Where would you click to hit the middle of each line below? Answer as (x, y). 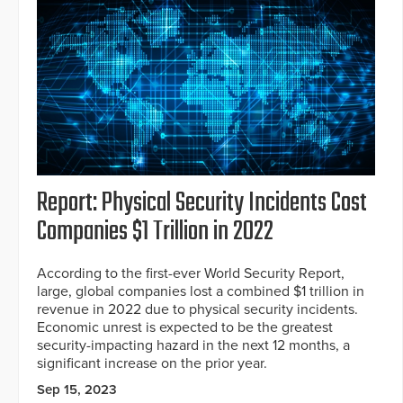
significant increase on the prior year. (152, 364)
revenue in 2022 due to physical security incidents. (197, 310)
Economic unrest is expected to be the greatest (185, 328)
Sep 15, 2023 (77, 390)
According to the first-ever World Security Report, (191, 274)
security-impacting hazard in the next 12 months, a (193, 346)
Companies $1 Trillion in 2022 (155, 233)
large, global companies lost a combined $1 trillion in (201, 292)
